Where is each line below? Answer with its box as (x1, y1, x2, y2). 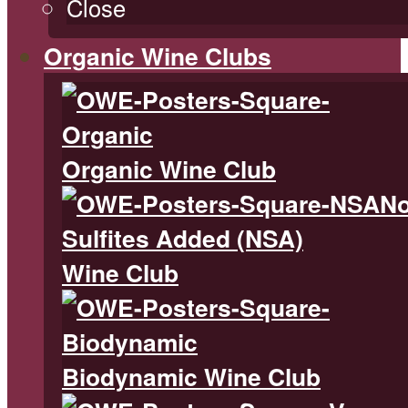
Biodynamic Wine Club (62, 359, 321, 394)
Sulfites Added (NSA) (62, 220, 303, 256)
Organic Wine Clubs (44, 38, 271, 74)
